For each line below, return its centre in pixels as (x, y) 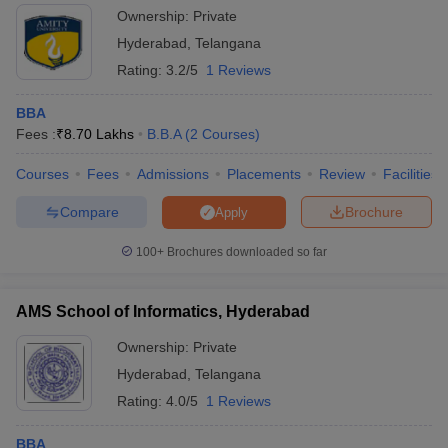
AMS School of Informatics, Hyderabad (163, 311)
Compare (89, 211)
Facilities (410, 174)
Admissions (173, 174)
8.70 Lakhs (99, 134)
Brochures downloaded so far (245, 252)
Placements (264, 174)
